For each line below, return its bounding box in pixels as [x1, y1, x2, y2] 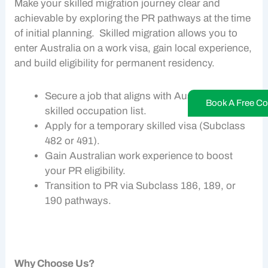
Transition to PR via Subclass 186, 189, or [45, 180, 236, 192]
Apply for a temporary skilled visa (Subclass [45, 120, 246, 132]
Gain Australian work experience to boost [45, 150, 233, 162]
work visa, [105, 42, 151, 54]
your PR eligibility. [45, 165, 126, 177]
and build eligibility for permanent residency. [14, 57, 218, 69]
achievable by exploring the [14, 13, 142, 25]
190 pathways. [45, 195, 112, 207]
